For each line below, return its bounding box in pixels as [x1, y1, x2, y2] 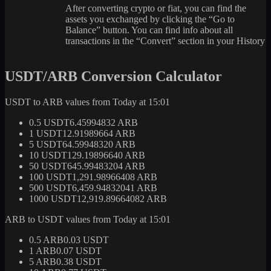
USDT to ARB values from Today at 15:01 [5, 96, 170, 107]
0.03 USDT [64, 234, 109, 245]
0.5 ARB [29, 234, 64, 245]
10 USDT [29, 149, 67, 160]
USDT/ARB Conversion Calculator [5, 68, 222, 84]
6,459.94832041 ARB [72, 182, 157, 193]
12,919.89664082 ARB [77, 193, 167, 204]
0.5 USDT [29, 117, 70, 128]
